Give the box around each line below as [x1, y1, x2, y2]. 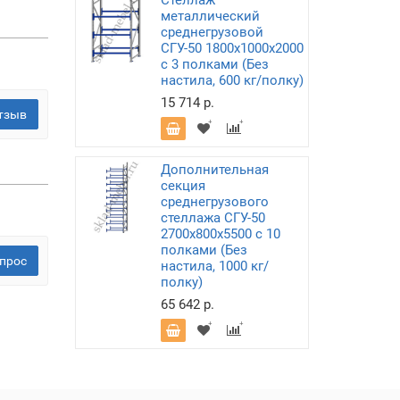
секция [160, 178, 205, 194]
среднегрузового [160, 194, 269, 210]
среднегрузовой [160, 24, 263, 40]
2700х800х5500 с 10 [160, 226, 280, 242]
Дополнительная [160, 162, 269, 178]
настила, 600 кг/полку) [160, 72, 304, 88]
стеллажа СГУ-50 [160, 210, 265, 226]
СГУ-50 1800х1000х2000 [160, 40, 304, 56]
